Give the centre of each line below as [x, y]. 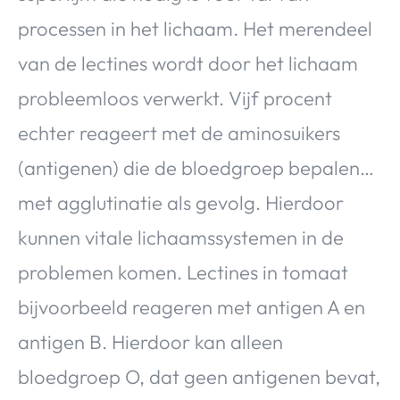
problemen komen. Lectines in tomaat [183, 273]
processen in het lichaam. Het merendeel [195, 29]
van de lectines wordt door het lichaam [188, 64]
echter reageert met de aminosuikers [179, 133]
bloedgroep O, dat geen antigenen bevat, [199, 377]
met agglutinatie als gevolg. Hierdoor [181, 203]
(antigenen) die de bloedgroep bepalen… [196, 168]
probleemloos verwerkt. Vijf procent [175, 99]
